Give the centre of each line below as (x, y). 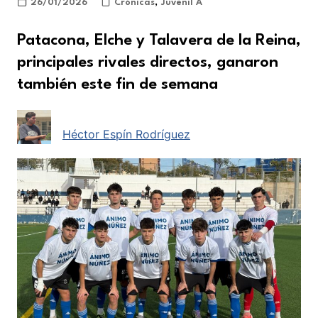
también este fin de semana (117, 84)
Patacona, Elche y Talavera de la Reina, (159, 40)
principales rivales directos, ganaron (147, 62)
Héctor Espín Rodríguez (126, 134)
